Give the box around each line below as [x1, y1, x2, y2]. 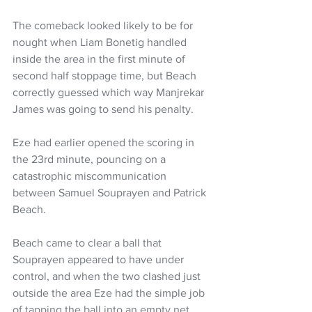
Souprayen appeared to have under [13, 253, 187, 266]
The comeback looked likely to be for [13, 19, 196, 32]
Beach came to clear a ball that [13, 237, 164, 249]
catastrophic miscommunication [13, 170, 169, 182]
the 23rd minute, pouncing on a [13, 153, 169, 166]
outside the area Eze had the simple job [13, 287, 208, 299]
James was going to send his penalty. [13, 103, 194, 116]
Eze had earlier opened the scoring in [13, 136, 197, 149]
